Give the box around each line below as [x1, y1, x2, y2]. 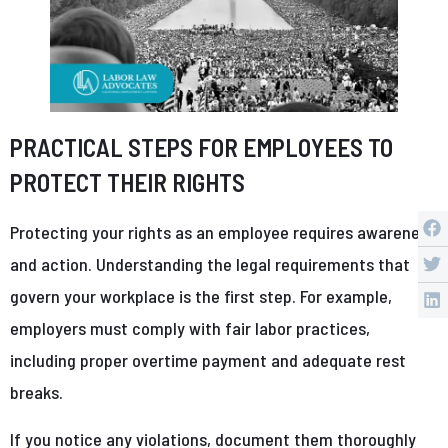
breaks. [10, 380, 67, 403]
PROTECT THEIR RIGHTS [10, 166, 245, 197]
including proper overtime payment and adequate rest [10, 348, 406, 371]
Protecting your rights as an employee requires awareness [10, 220, 436, 243]
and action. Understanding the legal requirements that [10, 252, 410, 275]
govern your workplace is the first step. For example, [10, 284, 392, 307]
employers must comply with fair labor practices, [10, 316, 370, 339]
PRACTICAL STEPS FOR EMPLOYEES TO [10, 131, 393, 162]
